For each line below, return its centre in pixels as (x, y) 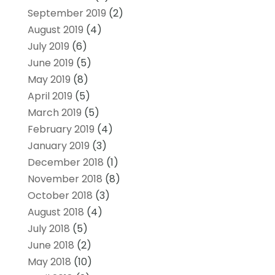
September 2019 (67, 13)
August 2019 (55, 29)
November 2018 (65, 179)
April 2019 (50, 96)
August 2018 (56, 212)
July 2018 (48, 228)
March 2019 (54, 112)
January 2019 (58, 145)
